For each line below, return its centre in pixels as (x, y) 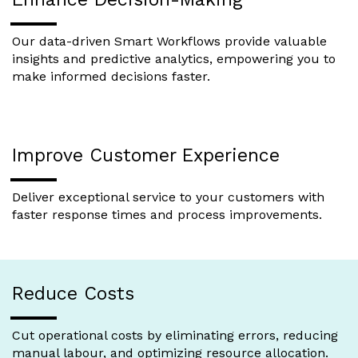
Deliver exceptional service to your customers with (168, 197)
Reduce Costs (73, 294)
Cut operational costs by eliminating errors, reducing (175, 335)
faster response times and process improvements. (167, 215)
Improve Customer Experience (146, 155)
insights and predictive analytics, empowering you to (174, 59)
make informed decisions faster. (111, 76)
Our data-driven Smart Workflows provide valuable (169, 41)
